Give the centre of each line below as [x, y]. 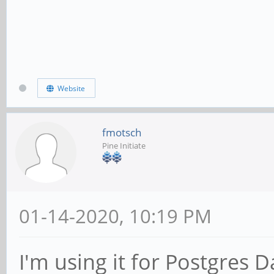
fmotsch [122, 132]
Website [69, 89]
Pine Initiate [124, 145]
